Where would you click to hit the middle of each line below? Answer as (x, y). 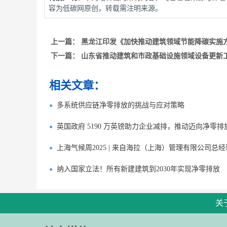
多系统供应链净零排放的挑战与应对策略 (121, 105)
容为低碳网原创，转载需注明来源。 (105, 9)
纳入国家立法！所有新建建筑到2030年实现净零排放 (138, 169)
